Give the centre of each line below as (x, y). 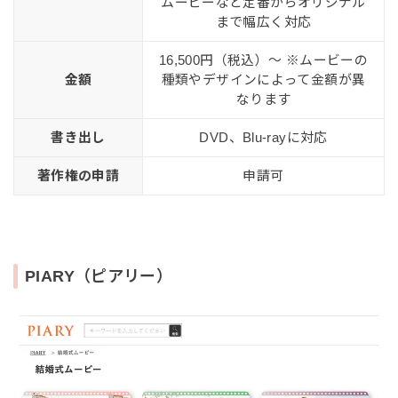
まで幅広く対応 (263, 22)
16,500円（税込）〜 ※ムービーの (263, 60)
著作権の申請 (78, 175)
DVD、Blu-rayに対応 (263, 137)
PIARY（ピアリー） (99, 276)
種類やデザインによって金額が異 (263, 80)
